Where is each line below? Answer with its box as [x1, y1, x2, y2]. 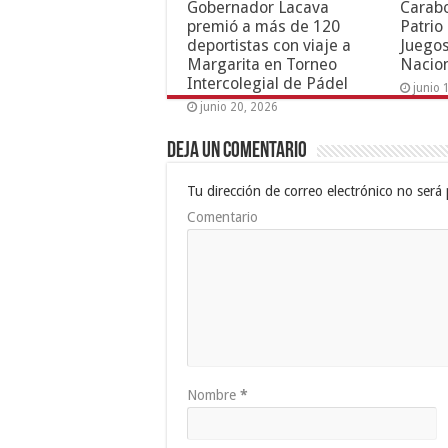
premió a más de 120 [187, 16, 340, 36]
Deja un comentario [167, 139, 307, 163]
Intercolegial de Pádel [187, 73, 348, 93]
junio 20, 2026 [200, 99, 278, 114]
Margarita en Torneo [187, 54, 337, 74]
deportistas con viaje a [187, 35, 351, 55]
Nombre [187, 386, 240, 403]
